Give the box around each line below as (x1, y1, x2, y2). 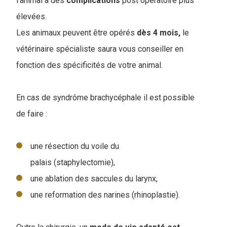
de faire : (16, 109, 47, 119)
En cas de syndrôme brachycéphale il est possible (16, 93, 195, 103)
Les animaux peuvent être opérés (16, 28, 135, 38)
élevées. (16, 12, 47, 22)
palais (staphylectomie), (30, 158, 115, 168)
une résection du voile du (30, 141, 119, 152)
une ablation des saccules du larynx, (30, 174, 158, 184)
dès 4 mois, (135, 28, 180, 38)
